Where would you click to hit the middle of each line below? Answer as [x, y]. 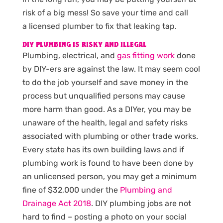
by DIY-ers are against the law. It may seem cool [111, 69]
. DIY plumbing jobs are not [141, 203]
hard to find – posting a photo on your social [104, 217]
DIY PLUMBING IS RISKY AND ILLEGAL [84, 45]
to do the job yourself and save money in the [105, 82]
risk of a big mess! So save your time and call [105, 12]
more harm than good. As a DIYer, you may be [107, 109]
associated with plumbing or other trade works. [110, 136]
